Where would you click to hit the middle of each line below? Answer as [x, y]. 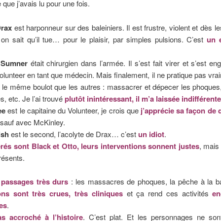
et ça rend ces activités [167, 193]
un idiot [151, 134]
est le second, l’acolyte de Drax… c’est [73, 134]
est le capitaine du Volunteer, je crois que [73, 110]
